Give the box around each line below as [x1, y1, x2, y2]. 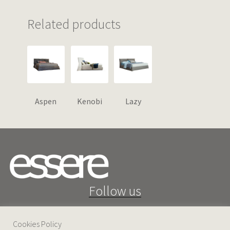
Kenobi [76, 96, 102, 107]
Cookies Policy [13, 219, 62, 229]
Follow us [89, 183, 141, 200]
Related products [27, 15, 121, 32]
